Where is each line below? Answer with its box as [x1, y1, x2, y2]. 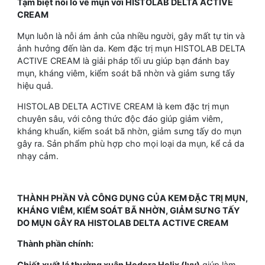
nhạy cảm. [17, 151, 61, 161]
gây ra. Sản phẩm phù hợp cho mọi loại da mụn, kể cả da [17, 138, 244, 149]
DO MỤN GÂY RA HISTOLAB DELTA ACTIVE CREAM [17, 217, 230, 228]
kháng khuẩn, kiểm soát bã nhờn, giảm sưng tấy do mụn [17, 126, 241, 137]
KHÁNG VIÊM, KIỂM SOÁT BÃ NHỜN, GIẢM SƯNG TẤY [17, 205, 240, 215]
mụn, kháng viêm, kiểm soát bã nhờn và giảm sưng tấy [17, 67, 235, 78]
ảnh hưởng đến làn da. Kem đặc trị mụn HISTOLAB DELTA [17, 43, 245, 53]
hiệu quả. [17, 80, 56, 91]
